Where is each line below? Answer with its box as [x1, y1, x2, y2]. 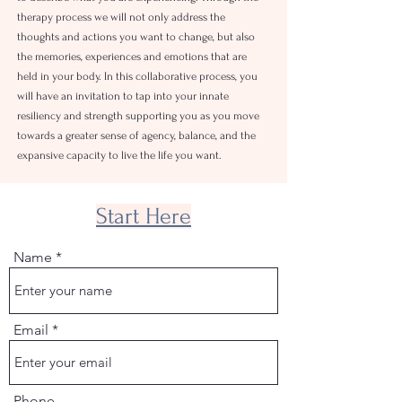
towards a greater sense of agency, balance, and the [17, 129, 256, 142]
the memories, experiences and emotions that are [17, 50, 247, 63]
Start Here [96, 204, 191, 229]
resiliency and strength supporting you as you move [17, 109, 259, 122]
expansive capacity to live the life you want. [17, 149, 222, 162]
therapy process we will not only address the [17, 11, 225, 23]
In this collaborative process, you [104, 70, 258, 83]
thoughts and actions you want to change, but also [17, 31, 255, 43]
